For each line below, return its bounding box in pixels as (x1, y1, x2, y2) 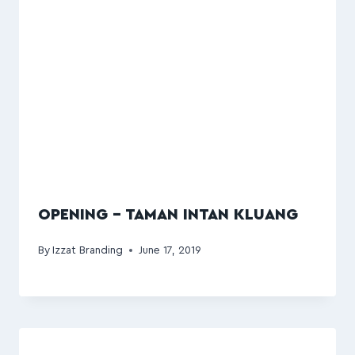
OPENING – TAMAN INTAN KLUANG (38, 207, 298, 223)
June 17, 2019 (139, 244, 202, 256)
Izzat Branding (52, 244, 124, 256)
